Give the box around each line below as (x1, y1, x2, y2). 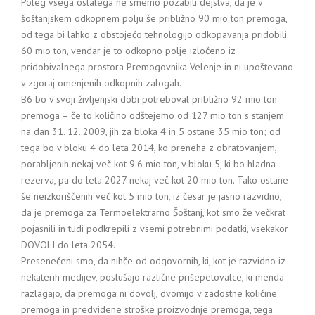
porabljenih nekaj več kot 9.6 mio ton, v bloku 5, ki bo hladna (21, 157, 276, 170)
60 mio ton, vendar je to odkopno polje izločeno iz (21, 44, 236, 57)
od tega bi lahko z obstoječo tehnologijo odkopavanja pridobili (21, 28, 287, 41)
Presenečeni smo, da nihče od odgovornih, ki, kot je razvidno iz (21, 255, 285, 267)
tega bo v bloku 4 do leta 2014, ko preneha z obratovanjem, (21, 141, 276, 154)
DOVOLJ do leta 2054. (21, 238, 115, 251)
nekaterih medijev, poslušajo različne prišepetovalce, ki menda (21, 271, 284, 283)
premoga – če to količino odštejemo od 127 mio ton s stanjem (21, 109, 284, 122)
